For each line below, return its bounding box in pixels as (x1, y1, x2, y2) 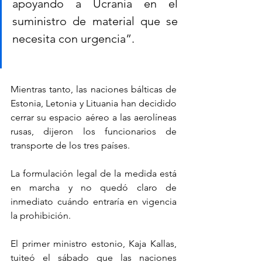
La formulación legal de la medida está (11, 167, 177, 179)
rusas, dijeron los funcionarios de (11, 125, 177, 137)
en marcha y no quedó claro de (11, 181, 177, 193)
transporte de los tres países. (11, 139, 130, 151)
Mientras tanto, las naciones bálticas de (11, 83, 177, 95)
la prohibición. (11, 209, 71, 221)
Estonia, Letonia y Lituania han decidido (11, 97, 177, 109)
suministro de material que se (12, 13, 178, 28)
